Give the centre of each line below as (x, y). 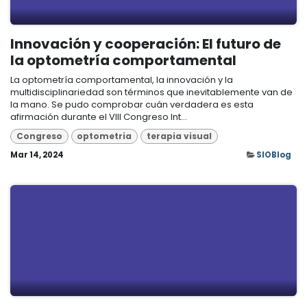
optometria (105, 136)
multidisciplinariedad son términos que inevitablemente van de (151, 92)
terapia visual (179, 136)
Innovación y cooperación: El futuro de (146, 44)
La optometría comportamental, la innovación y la (122, 79)
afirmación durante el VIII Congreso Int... (99, 116)
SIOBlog (274, 155)
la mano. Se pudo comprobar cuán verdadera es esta (132, 104)
